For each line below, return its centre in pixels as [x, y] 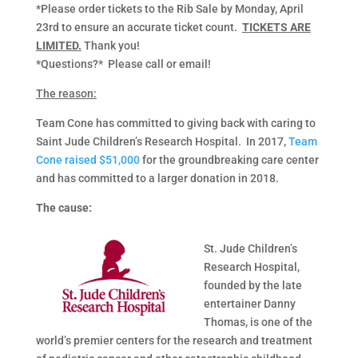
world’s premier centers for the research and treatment [174, 341]
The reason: [66, 94]
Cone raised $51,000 [88, 160]
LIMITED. [58, 46]
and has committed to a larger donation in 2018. [157, 179]
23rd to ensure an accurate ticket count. [139, 28]
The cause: [64, 208]
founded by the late [253, 286]
